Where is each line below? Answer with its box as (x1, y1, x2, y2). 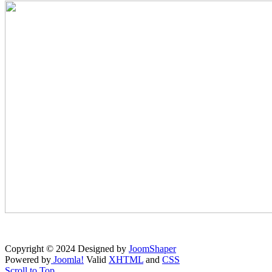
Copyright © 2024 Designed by (5, 243, 129, 254)
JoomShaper (129, 243, 176, 254)
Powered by (5, 254, 51, 265)
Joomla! (51, 254, 84, 265)
